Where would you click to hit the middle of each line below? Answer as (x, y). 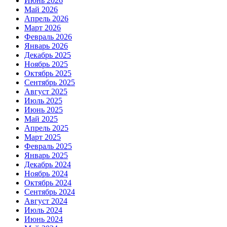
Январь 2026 (46, 46)
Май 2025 (41, 119)
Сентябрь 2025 (50, 82)
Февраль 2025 (48, 146)
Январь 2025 (46, 155)
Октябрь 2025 (48, 73)
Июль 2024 (43, 210)
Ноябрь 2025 (46, 64)
